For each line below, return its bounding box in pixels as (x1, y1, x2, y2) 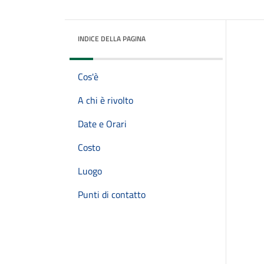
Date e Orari (78, 117, 127, 131)
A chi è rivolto (78, 93, 133, 107)
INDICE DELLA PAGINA (78, 33, 146, 44)
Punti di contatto (78, 187, 146, 202)
